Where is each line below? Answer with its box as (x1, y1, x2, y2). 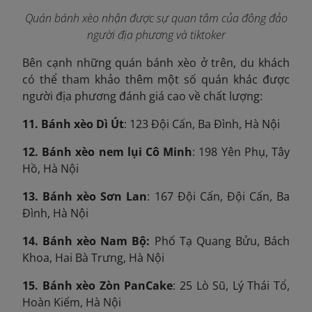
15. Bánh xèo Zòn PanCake (22, 277, 173, 293)
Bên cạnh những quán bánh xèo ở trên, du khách (22, 54, 290, 70)
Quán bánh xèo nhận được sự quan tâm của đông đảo (24, 10, 288, 26)
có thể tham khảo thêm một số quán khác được (22, 71, 290, 87)
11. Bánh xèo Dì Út (22, 116, 124, 132)
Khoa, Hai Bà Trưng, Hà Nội (22, 249, 164, 265)
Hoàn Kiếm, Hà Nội (22, 294, 121, 310)
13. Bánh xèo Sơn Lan (22, 188, 148, 204)
